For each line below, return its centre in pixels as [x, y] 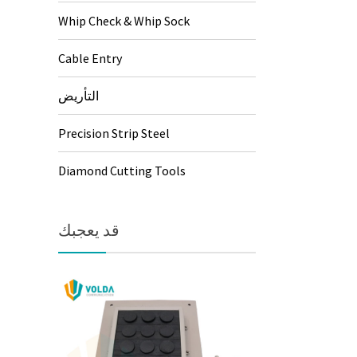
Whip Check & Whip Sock [124, 21]
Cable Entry [90, 58]
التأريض [79, 96]
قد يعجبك [89, 230]
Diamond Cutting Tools [122, 171]
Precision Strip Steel [114, 133]
